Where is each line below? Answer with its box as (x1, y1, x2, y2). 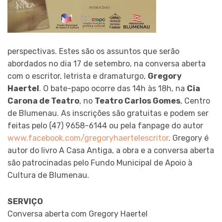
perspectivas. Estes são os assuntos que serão (7, 47, 179, 56)
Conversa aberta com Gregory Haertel (7, 209, 148, 219)
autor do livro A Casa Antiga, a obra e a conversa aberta (7, 146, 214, 156)
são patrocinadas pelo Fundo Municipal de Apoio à (7, 158, 192, 168)
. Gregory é (168, 133, 209, 143)
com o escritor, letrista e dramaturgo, (7, 71, 148, 81)
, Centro (180, 96, 210, 106)
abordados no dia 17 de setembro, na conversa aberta (7, 59, 206, 69)
